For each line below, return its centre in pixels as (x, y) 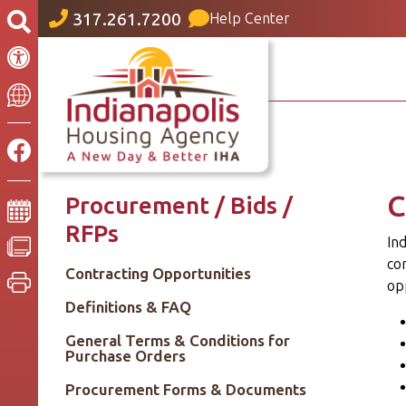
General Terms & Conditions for (178, 341)
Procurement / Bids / (179, 206)
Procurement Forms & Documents (186, 390)
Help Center (250, 18)
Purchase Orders (126, 356)
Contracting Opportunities (158, 274)
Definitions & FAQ (128, 307)
